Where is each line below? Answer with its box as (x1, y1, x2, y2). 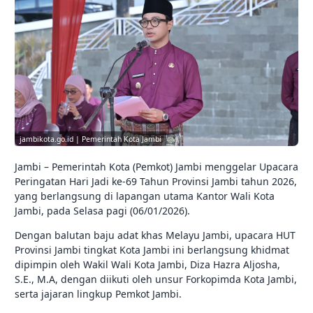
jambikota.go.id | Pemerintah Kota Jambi (20, 133, 161, 144)
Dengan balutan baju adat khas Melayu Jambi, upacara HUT (15, 228, 296, 242)
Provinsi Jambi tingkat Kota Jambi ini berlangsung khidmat (15, 243, 289, 257)
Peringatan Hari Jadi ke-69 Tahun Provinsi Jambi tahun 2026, (15, 175, 297, 189)
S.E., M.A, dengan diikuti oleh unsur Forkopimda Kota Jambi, (15, 272, 297, 286)
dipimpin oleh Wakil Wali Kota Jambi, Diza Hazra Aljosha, (15, 258, 280, 272)
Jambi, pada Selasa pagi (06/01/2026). (15, 204, 190, 218)
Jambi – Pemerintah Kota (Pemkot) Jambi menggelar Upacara (15, 160, 298, 174)
